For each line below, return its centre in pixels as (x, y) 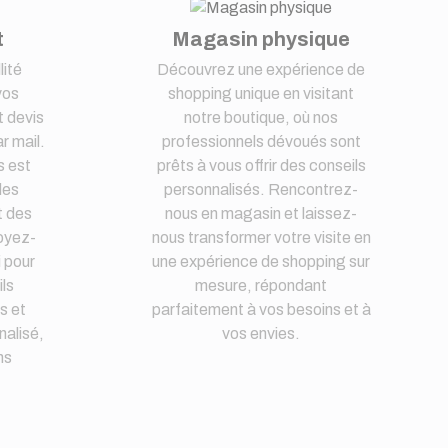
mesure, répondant (261, 285)
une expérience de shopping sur (261, 261)
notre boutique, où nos (261, 117)
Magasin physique (261, 38)
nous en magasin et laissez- (261, 213)
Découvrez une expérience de (261, 69)
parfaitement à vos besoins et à (261, 309)
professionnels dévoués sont (261, 141)
